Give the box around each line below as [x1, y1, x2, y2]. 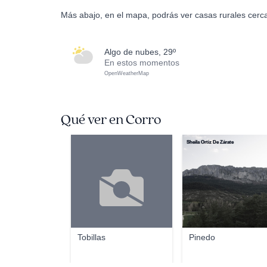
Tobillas [77, 232, 106, 242]
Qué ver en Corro [61, 111, 161, 129]
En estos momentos [104, 58, 179, 67]
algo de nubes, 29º [110, 47, 176, 57]
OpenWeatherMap [104, 70, 149, 76]
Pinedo [189, 232, 216, 242]
